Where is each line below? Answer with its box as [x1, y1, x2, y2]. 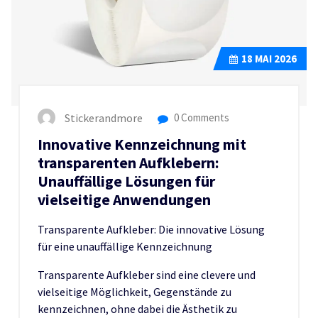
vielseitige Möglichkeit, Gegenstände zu [38, 284, 231, 299]
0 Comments [172, 110, 229, 124]
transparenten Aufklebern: [38, 153, 219, 172]
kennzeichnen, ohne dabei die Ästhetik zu [38, 301, 237, 316]
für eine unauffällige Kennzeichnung [38, 238, 212, 253]
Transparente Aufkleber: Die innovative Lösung [38, 221, 265, 236]
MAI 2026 [253, 51, 297, 65]
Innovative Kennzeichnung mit [38, 134, 246, 154]
